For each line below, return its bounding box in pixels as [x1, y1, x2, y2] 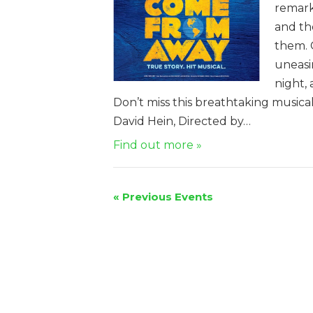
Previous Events [119, 189, 213, 203]
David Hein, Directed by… [113, 114, 251, 128]
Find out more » [113, 138, 202, 152]
